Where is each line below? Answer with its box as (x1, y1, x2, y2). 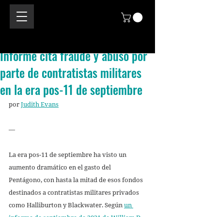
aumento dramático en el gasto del (9, 162, 112, 171)
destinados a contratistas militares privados (9, 187, 140, 197)
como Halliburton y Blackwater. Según (9, 200, 124, 209)
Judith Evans (21, 99, 59, 108)
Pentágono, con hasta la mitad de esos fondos (9, 175, 144, 184)
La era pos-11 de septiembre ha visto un (9, 150, 128, 159)
